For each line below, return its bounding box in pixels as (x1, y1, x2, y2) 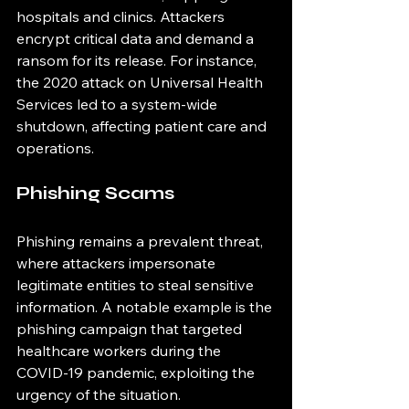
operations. (16, 139, 94, 157)
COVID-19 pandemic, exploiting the (16, 363, 258, 382)
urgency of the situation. (16, 385, 181, 404)
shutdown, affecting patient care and (16, 117, 270, 135)
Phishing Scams (16, 182, 174, 204)
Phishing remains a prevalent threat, (16, 232, 267, 250)
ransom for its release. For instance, (16, 51, 260, 69)
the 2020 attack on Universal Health (16, 73, 267, 91)
